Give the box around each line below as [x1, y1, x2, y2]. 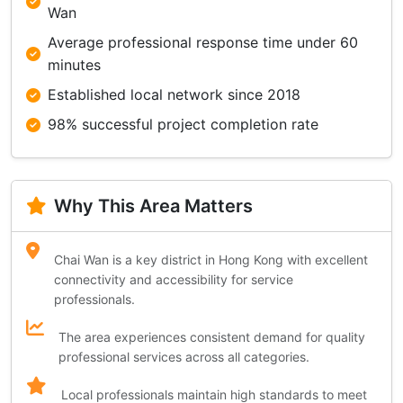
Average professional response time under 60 [48, 33, 358, 51]
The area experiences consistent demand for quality [58, 329, 365, 345]
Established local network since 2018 [48, 85, 300, 103]
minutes [48, 56, 101, 74]
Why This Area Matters [54, 195, 253, 217]
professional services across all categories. [58, 349, 309, 364]
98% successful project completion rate [48, 115, 318, 133]
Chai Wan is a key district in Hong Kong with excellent [54, 252, 368, 267]
